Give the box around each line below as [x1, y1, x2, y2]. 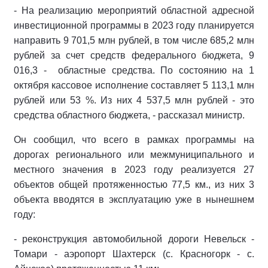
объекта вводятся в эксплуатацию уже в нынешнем [14, 194, 254, 205]
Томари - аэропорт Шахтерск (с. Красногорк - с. [14, 249, 254, 259]
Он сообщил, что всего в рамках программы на [14, 135, 254, 145]
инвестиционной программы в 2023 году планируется [14, 20, 254, 31]
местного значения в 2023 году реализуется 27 [14, 165, 254, 175]
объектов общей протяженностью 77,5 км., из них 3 [14, 179, 254, 190]
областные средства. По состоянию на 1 [57, 65, 254, 75]
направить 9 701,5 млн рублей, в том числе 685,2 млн [14, 35, 254, 45]
